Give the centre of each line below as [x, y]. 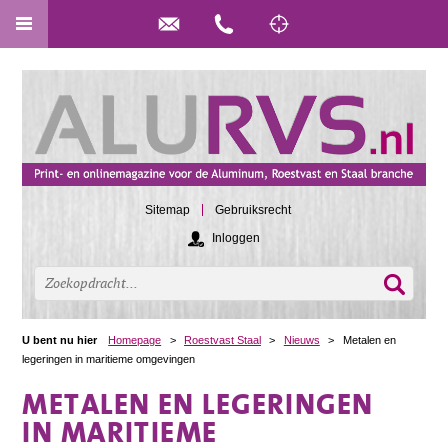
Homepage [135, 339]
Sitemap [167, 210]
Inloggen [236, 237]
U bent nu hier [60, 339]
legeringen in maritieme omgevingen [109, 358]
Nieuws [301, 339]
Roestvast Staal [222, 339]
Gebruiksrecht [253, 210]
